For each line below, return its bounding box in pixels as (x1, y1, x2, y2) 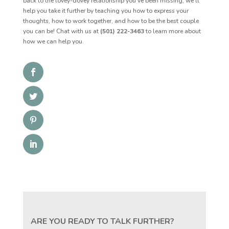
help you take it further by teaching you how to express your (22, 6, 189, 15)
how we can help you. (22, 37, 84, 45)
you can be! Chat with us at (22, 27, 100, 35)
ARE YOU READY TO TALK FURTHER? (30, 216, 174, 227)
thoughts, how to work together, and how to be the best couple (22, 16, 199, 25)
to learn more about (144, 27, 201, 35)
